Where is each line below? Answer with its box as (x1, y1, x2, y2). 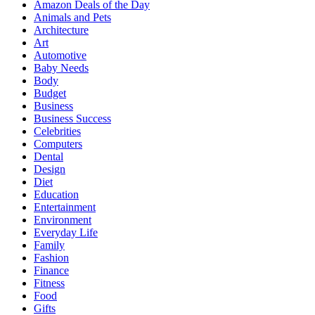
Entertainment (34, 200, 96, 213)
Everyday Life (34, 226, 98, 238)
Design (34, 162, 65, 175)
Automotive (34, 49, 86, 61)
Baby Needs (34, 61, 89, 74)
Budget (34, 86, 66, 99)
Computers (34, 137, 82, 150)
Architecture (34, 23, 89, 36)
